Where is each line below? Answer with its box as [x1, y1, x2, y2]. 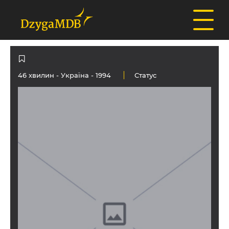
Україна [61, 71, 89, 79]
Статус [134, 71, 156, 79]
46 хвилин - [18, 71, 61, 79]
